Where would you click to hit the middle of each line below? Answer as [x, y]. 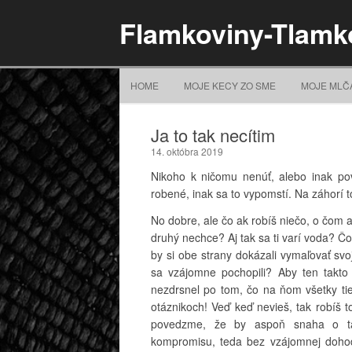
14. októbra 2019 [187, 151]
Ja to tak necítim [213, 135]
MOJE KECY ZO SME [230, 85]
